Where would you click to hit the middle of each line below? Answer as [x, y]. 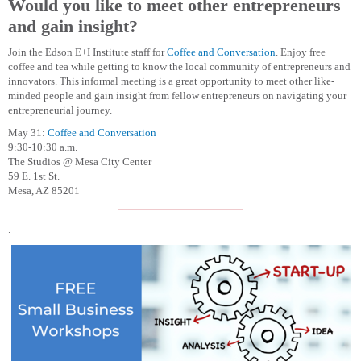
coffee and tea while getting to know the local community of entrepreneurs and [179, 67]
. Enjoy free [301, 52]
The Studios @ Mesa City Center [80, 162]
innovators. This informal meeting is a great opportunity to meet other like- [171, 81]
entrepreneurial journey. [60, 110]
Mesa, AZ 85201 [44, 191]
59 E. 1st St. [34, 176]
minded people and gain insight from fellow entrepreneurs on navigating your [177, 96]
